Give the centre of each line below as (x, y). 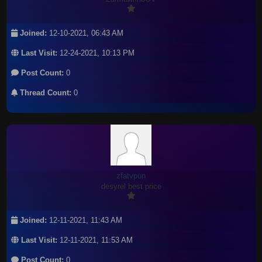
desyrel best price (131, 186)
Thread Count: (45, 93)
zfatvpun (131, 176)
